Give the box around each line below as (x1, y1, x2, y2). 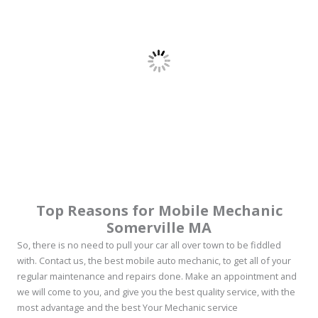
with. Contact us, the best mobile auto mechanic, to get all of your (17, 254, 291, 268)
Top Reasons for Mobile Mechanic (35, 201, 283, 221)
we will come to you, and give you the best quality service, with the (17, 285, 295, 299)
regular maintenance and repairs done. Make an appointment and (17, 270, 297, 283)
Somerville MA (106, 218, 212, 238)
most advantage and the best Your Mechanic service (17, 301, 238, 314)
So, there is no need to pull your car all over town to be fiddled (17, 238, 281, 252)
